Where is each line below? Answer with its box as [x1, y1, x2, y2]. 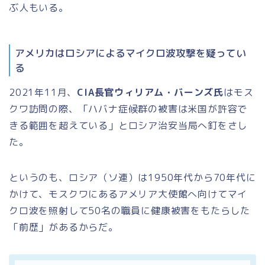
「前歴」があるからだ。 [9, 220, 118, 234]
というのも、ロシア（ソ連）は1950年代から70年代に [9, 170, 256, 184]
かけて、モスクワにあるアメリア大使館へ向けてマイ [9, 187, 248, 201]
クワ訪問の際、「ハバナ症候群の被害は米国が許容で [9, 102, 248, 115]
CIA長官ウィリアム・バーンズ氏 [77, 85, 224, 99]
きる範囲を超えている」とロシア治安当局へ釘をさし [9, 118, 248, 132]
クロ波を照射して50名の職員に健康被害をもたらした [9, 203, 250, 217]
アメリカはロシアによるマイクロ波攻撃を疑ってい [15, 46, 246, 60]
